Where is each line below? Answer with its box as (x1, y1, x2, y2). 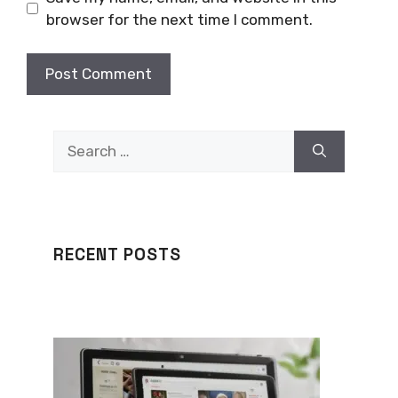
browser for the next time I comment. (45, 10, 313, 28)
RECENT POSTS (53, 243, 181, 267)
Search (52, 131, 101, 150)
